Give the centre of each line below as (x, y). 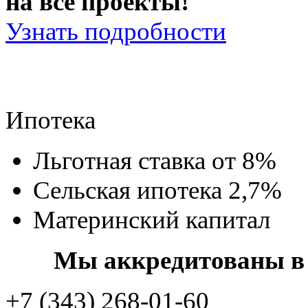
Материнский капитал (152, 220)
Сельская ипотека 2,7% (157, 190)
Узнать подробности (116, 32)
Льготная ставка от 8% (155, 161)
